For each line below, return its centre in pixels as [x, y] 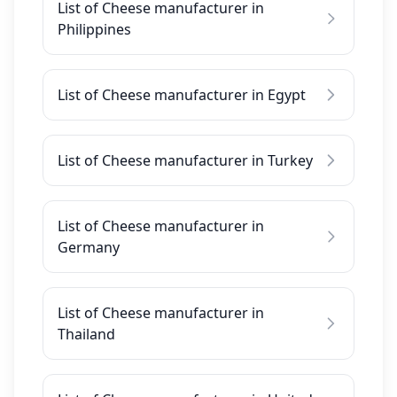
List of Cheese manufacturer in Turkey [185, 160]
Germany [89, 247]
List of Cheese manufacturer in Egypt [182, 95]
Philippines [94, 29]
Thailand [86, 334]
